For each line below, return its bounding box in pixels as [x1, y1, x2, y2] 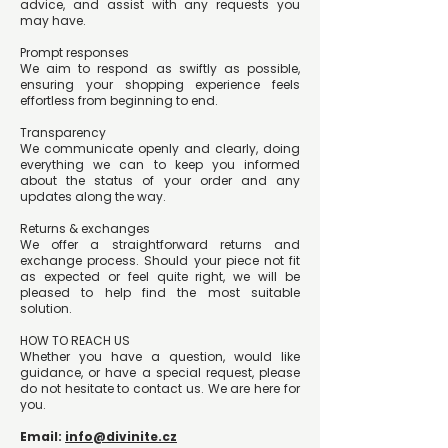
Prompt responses [20, 44, 129, 62]
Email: [20, 428, 65, 446]
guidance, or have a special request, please [20, 364, 300, 382]
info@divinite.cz [65, 428, 177, 446]
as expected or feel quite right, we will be [20, 268, 300, 286]
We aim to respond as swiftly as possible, [20, 60, 300, 78]
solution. [20, 300, 72, 318]
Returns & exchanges [20, 220, 150, 238]
